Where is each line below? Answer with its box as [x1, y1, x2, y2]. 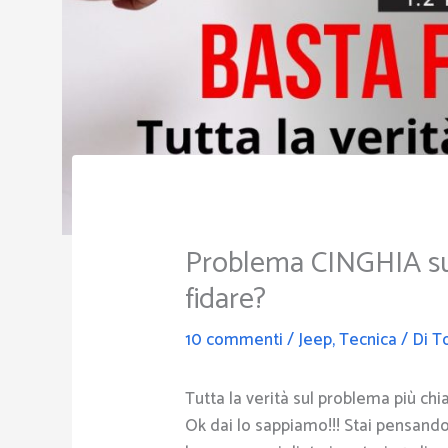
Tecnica [339, 325, 398, 354]
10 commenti [185, 325, 284, 354]
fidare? [185, 274, 267, 324]
